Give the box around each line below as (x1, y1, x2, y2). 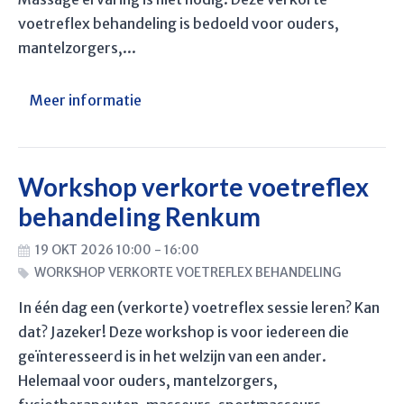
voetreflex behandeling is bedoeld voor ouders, (18, 14, 339, 32)
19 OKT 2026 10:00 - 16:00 (34, 242, 199, 258)
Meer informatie (30, 90, 142, 109)
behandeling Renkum (18, 200, 261, 232)
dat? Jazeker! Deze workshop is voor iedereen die (18, 323, 349, 341)
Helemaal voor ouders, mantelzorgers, (18, 372, 278, 390)
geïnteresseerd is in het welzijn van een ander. (18, 347, 326, 365)
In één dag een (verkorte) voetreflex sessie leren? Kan (18, 298, 380, 317)
